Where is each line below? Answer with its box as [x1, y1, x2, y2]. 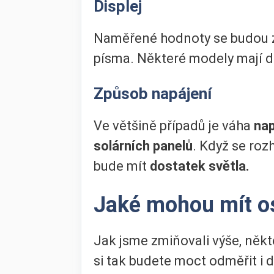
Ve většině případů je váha [94, 118, 254, 134]
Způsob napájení [94, 84, 212, 103]
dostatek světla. [147, 158, 250, 174]
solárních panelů [94, 138, 193, 154]
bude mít [94, 158, 147, 174]
